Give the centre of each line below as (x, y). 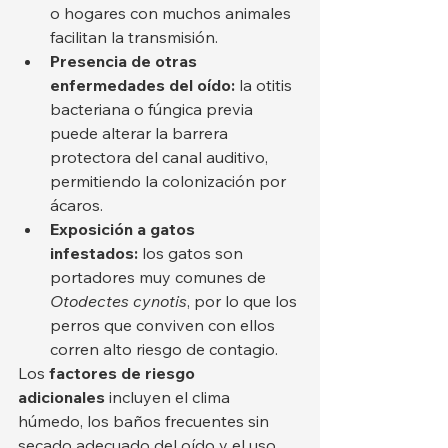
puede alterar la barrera (141, 133)
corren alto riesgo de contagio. (164, 349)
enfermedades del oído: (142, 85)
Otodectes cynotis (118, 301)
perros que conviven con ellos (164, 325)
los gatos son (192, 253)
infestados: (94, 253)
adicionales (61, 397)
